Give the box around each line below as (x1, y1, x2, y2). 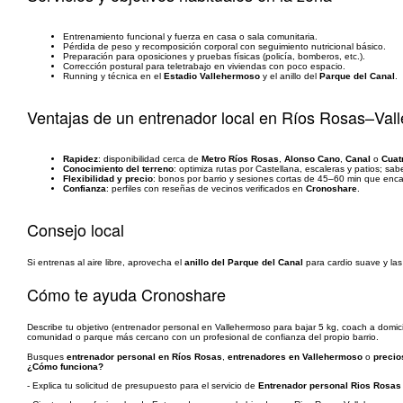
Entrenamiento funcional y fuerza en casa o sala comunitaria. (63, 31, 318, 41)
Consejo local (27, 218, 124, 241)
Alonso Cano (284, 154, 340, 164)
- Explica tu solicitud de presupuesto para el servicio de (27, 381, 258, 390)
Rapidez (63, 154, 98, 164)
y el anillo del (260, 71, 319, 81)
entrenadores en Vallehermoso (228, 352, 363, 362)
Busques (27, 352, 67, 362)
